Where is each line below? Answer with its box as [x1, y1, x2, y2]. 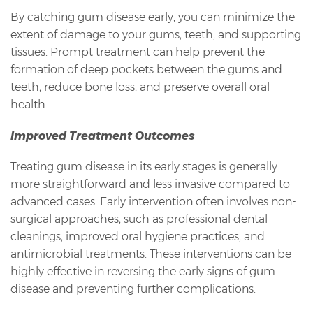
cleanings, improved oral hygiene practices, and [10, 230, 265, 244]
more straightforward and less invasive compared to [10, 177, 290, 191]
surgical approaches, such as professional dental [10, 212, 268, 226]
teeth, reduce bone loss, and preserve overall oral [10, 80, 270, 94]
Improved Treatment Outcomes [10, 129, 194, 143]
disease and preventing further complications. [10, 282, 256, 296]
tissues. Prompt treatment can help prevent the [10, 45, 265, 59]
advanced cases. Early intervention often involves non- [10, 195, 296, 209]
